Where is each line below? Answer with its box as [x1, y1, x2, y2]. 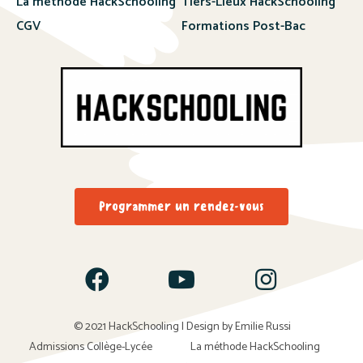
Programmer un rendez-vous [99, 198, 264, 214]
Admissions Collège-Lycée [28, 337, 152, 357]
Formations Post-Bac [181, 15, 305, 37]
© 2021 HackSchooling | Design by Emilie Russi [74, 317, 291, 336]
